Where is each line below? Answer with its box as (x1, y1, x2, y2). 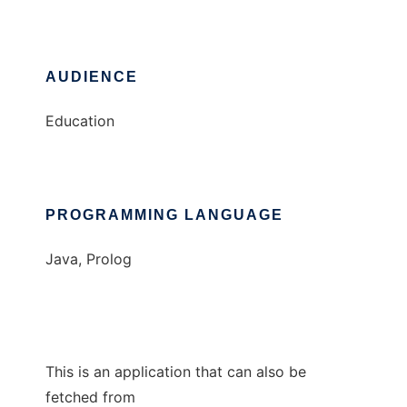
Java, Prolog (45, 250, 132, 269)
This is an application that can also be (45, 362, 306, 382)
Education (45, 112, 114, 131)
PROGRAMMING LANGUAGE (45, 207, 283, 223)
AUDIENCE (45, 69, 138, 85)
